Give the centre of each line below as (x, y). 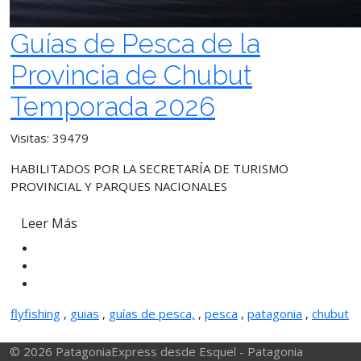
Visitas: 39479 (50, 138)
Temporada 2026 (113, 107)
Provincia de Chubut (131, 75)
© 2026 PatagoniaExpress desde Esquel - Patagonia (156, 351)
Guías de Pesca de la (135, 44)
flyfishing (35, 313)
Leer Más (49, 223)
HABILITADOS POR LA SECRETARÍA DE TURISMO (149, 168)
